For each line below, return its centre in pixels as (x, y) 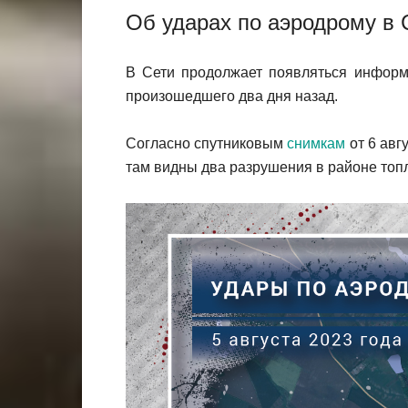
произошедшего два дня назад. (232, 96)
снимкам (316, 143)
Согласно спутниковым (207, 143)
